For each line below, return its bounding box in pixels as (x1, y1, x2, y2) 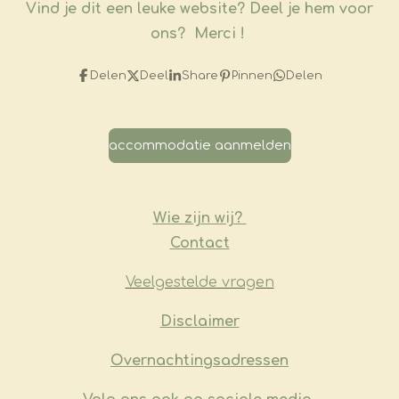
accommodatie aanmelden (108, 137, 291, 153)
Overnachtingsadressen (110, 353, 289, 370)
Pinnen (232, 69, 273, 83)
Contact (169, 235, 230, 252)
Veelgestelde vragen (125, 274, 274, 291)
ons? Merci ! (150, 26, 249, 43)
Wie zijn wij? (152, 210, 247, 227)
